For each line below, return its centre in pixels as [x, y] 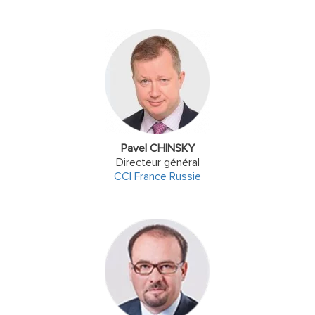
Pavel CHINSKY [157, 148]
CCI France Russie [157, 176]
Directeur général [157, 162]
